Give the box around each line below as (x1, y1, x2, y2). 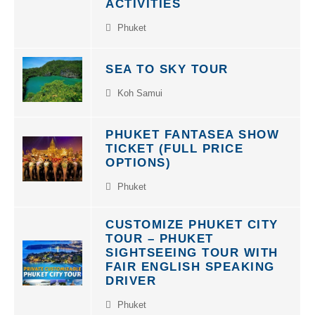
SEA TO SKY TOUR (105, 55, 229, 68)
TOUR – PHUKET (105, 224, 214, 238)
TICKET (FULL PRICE (105, 134, 243, 148)
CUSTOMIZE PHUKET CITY (105, 210, 278, 224)
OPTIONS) (105, 148, 171, 162)
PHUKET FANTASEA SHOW (105, 120, 279, 134)
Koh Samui (115, 80, 162, 91)
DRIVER (105, 266, 156, 280)
